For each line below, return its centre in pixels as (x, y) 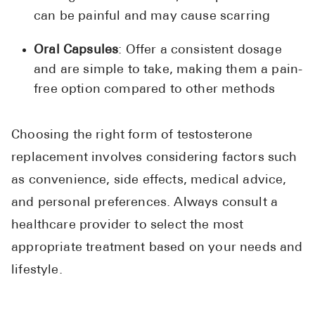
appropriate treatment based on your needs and (157, 247)
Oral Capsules (76, 50)
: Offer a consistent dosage (200, 50)
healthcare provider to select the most (128, 225)
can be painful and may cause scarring (152, 16)
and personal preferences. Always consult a (145, 202)
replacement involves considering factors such (154, 157)
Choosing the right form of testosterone (132, 135)
